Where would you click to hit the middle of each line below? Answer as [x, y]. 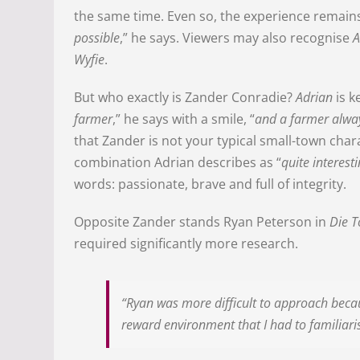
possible [97, 38]
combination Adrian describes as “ [178, 163]
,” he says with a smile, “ [184, 119]
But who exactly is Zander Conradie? [185, 98]
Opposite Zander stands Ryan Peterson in [202, 222]
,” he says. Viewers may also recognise [237, 38]
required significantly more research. [186, 244]
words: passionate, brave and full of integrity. [211, 184]
